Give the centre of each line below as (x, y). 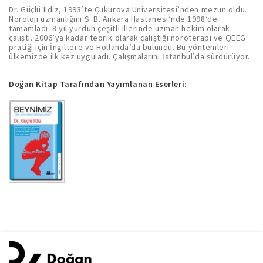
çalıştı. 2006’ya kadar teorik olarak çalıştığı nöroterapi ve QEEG (127, 37)
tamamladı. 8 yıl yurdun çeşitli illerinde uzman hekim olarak (119, 28)
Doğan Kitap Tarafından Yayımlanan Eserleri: (98, 84)
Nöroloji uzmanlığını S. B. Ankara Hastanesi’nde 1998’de (113, 18)
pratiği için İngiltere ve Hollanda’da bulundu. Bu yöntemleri (119, 47)
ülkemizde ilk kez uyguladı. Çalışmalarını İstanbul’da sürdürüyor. (129, 56)
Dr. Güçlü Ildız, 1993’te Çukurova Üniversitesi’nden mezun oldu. (128, 9)
